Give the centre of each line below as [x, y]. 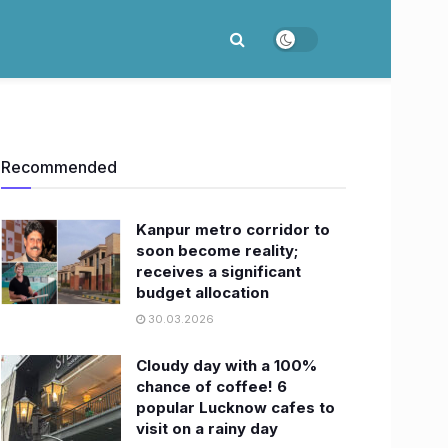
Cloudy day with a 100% [226, 365]
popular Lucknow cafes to [235, 407]
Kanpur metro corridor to [233, 229]
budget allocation [202, 292]
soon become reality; [217, 250]
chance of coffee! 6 [211, 386]
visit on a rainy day [207, 428]
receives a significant [218, 271]
